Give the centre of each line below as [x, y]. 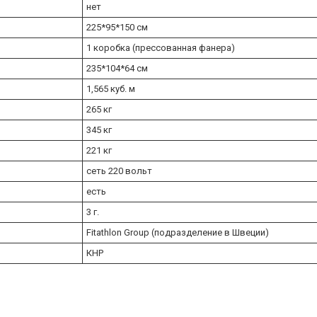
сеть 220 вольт [119, 171]
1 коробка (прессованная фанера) [161, 47]
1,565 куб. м [111, 88]
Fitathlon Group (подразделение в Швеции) [178, 232]
